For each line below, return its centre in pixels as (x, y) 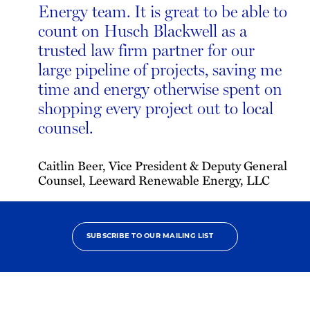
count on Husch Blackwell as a (143, 31)
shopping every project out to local (156, 109)
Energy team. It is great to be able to (163, 12)
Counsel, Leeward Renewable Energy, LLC (154, 180)
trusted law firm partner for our (146, 51)
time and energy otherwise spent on (160, 89)
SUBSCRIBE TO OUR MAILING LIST (150, 237)
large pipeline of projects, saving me (160, 70)
